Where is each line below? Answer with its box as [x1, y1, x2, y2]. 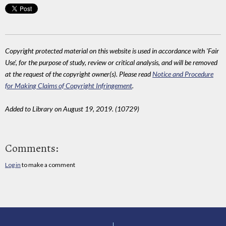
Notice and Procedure [152, 70, 213, 79]
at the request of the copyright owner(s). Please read [5, 70, 152, 79]
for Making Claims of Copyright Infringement [5, 81, 132, 90]
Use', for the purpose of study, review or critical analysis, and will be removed [5, 58, 217, 67]
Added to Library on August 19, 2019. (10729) [5, 104, 139, 114]
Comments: [5, 140, 59, 156]
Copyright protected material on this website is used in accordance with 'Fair [5, 46, 219, 55]
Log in [5, 160, 21, 168]
